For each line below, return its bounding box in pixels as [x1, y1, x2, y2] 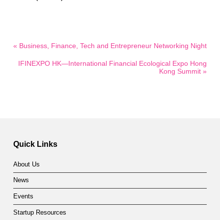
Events [13, 193, 33, 200]
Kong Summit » [159, 67, 207, 75]
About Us [13, 161, 40, 168]
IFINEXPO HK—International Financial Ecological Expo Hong [18, 59, 207, 67]
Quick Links [13, 139, 57, 149]
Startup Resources [13, 209, 66, 216]
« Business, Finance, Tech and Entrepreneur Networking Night [13, 41, 207, 50]
